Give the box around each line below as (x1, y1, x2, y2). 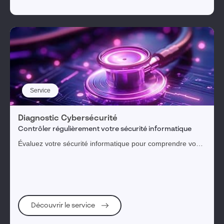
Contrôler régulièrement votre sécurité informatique (18, 125, 191, 132)
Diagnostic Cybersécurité (18, 114, 117, 122)
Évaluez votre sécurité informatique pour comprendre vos (18, 139, 199, 147)
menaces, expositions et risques (18, 150, 119, 158)
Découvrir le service (31, 201, 96, 209)
